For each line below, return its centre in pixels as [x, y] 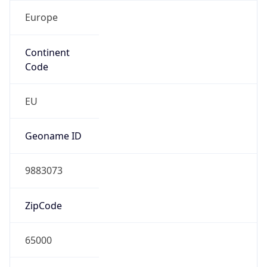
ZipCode [43, 205]
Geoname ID [53, 136]
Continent [47, 52]
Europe [41, 18]
